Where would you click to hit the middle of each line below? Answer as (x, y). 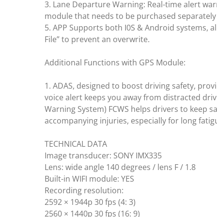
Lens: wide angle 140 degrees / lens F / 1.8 (120, 167)
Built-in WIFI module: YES (89, 178)
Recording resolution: (84, 190)
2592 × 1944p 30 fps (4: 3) (90, 202)
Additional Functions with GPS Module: (115, 62)
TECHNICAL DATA (76, 144)
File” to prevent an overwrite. (97, 39)
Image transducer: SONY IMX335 (103, 155)
